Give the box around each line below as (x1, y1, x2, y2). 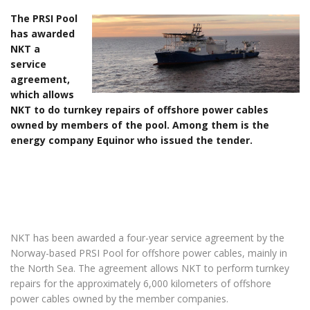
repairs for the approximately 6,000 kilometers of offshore (10, 277, 271, 290)
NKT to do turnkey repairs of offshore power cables (10, 103, 268, 116)
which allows (10, 88, 74, 101)
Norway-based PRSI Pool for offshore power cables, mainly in (10, 246, 287, 259)
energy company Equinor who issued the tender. (10, 134, 253, 147)
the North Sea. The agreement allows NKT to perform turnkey (10, 262, 289, 275)
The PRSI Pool (10, 12, 77, 25)
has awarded (10, 27, 75, 40)
